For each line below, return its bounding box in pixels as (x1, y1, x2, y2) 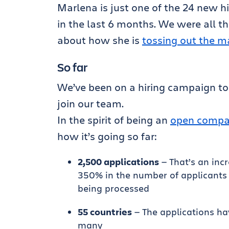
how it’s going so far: (57, 129, 157, 143)
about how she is (57, 33, 142, 47)
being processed (78, 182, 149, 194)
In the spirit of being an (57, 113, 170, 127)
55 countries (78, 205, 132, 218)
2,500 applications (78, 155, 159, 168)
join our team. (57, 97, 124, 110)
